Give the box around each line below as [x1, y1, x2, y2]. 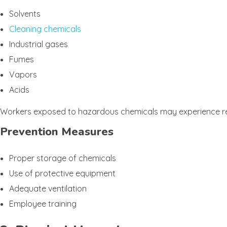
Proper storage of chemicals [9, 153, 116, 164]
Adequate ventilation [9, 183, 87, 194]
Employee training [9, 199, 77, 209]
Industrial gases [9, 39, 68, 49]
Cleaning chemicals [9, 23, 81, 34]
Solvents [9, 8, 41, 19]
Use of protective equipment [9, 168, 116, 179]
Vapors [9, 69, 37, 80]
